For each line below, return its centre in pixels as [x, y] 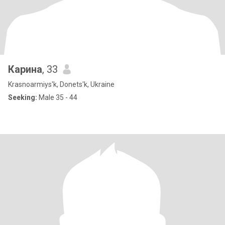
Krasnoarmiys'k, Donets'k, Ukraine [61, 84]
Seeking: [23, 97]
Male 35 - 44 [57, 97]
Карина [25, 69]
